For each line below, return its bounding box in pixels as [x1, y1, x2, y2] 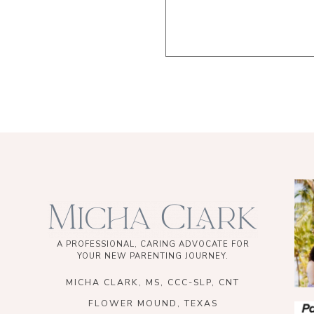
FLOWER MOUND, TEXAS [88, 297, 218, 309]
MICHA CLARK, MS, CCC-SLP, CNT [66, 276, 240, 288]
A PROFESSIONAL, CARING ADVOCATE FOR [56, 238, 250, 250]
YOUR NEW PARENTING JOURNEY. [77, 250, 229, 261]
